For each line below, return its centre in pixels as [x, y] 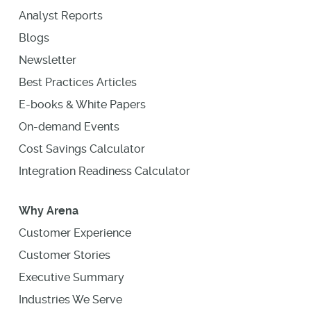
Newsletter [47, 60]
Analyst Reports [60, 15]
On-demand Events [69, 126]
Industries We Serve [70, 299]
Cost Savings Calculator [82, 149]
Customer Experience [75, 233]
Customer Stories [64, 255]
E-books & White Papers [82, 104]
